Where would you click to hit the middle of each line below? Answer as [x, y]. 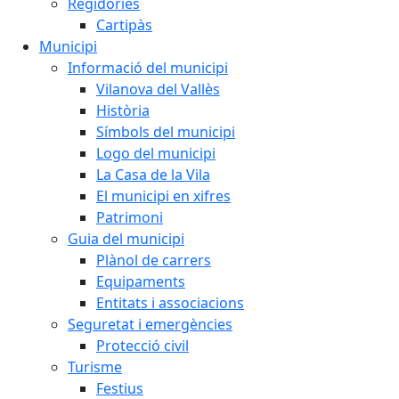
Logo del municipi [156, 153]
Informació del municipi [148, 68]
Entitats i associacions [170, 303]
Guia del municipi [126, 239]
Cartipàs [124, 25]
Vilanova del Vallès [158, 89]
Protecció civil [142, 346]
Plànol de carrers [154, 260]
